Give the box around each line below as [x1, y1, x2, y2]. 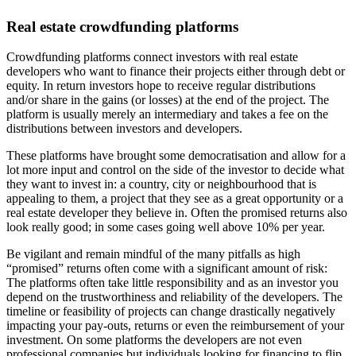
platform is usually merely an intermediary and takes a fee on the [6, 107, 328, 122]
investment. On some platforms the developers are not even [6, 333, 302, 347]
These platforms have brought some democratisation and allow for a [6, 149, 346, 163]
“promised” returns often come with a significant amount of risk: [6, 261, 327, 276]
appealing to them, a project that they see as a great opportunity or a [6, 192, 343, 206]
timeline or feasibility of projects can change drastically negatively [6, 304, 335, 319]
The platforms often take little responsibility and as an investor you [6, 276, 339, 290]
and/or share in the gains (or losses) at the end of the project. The [6, 93, 329, 107]
